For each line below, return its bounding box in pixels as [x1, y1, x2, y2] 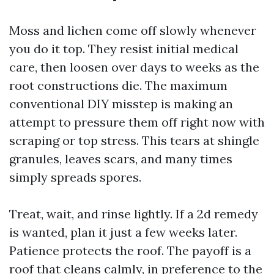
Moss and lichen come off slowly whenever [9, 23, 256, 38]
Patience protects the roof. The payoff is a [9, 243, 251, 258]
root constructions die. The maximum [9, 78, 228, 93]
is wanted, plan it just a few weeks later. [9, 224, 237, 240]
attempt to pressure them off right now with [9, 114, 265, 130]
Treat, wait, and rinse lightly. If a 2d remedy [9, 206, 258, 221]
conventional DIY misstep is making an [9, 96, 233, 111]
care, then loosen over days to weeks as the [9, 59, 259, 75]
